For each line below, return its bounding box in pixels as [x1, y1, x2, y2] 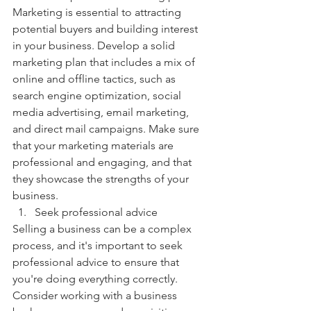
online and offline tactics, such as [12, 72, 178, 86]
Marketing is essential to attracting [12, 6, 184, 19]
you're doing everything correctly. [12, 272, 180, 286]
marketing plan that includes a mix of [12, 56, 198, 69]
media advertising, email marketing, [12, 106, 192, 119]
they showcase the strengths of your [12, 172, 192, 186]
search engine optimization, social [12, 89, 184, 103]
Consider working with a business [12, 289, 180, 303]
